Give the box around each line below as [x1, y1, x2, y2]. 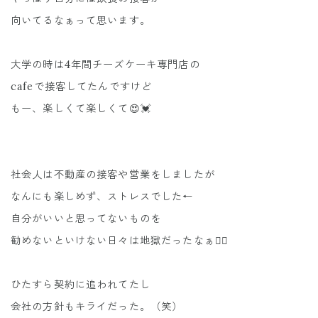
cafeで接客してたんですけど [11, 80, 153, 93]
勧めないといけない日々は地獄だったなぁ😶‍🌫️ [11, 234, 229, 247]
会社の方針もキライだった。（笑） [11, 300, 187, 313]
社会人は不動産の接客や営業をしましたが [11, 168, 215, 181]
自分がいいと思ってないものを [11, 212, 162, 225]
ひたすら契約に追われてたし [11, 278, 150, 291]
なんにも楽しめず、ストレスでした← [11, 190, 194, 203]
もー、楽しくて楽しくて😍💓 [11, 102, 151, 115]
